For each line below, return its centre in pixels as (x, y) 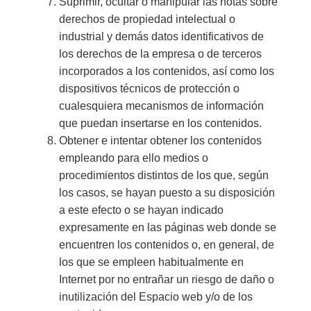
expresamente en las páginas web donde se (167, 227)
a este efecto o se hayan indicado (141, 210)
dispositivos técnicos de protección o (149, 88)
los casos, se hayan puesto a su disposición (167, 192)
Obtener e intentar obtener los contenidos (160, 140)
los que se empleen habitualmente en (151, 262)
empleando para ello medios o (133, 158)
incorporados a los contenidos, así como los (166, 71)
